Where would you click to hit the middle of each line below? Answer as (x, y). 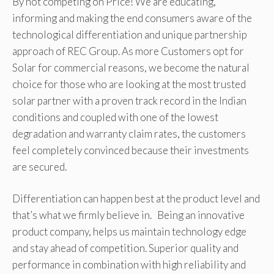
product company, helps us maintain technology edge (129, 232)
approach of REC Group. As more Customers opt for (128, 51)
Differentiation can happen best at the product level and (136, 199)
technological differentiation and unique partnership (130, 34)
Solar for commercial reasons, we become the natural (131, 67)
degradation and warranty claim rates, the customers (129, 133)
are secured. (39, 166)
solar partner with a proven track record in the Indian (129, 100)
